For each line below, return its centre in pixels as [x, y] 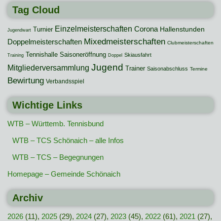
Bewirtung [26, 81]
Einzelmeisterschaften [93, 29]
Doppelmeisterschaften [45, 42]
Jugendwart [19, 30]
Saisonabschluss [167, 69]
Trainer [135, 69]
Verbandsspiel [65, 82]
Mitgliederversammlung [48, 68]
